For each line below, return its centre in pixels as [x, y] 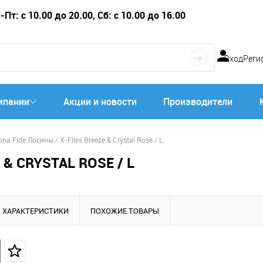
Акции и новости [100, 102]
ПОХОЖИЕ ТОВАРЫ [125, 210]
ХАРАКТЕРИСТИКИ [36, 210]
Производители [198, 102]
